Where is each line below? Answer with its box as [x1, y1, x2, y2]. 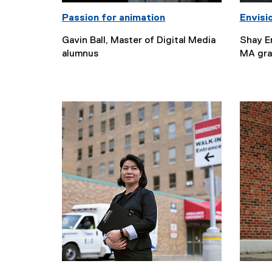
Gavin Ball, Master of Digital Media [62, 36, 216, 46]
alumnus [62, 49, 98, 59]
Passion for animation [62, 13, 165, 23]
